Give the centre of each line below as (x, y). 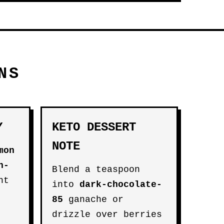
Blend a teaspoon (96, 169)
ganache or (93, 199)
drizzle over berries (107, 214)
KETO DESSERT (94, 127)
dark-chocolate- (121, 184)
